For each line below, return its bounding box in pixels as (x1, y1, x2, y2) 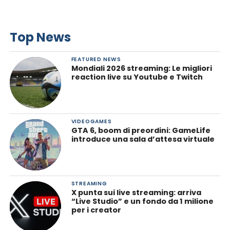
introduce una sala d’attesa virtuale (71, 133, 215, 144)
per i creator (71, 204, 121, 215)
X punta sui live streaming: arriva (71, 187, 201, 198)
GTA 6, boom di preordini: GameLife (71, 125, 210, 136)
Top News (9, 28, 71, 46)
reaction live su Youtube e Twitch (71, 71, 203, 82)
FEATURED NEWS (71, 55, 122, 63)
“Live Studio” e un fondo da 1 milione (71, 196, 214, 206)
